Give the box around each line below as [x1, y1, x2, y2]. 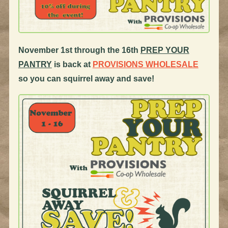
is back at [51, 60, 93, 69]
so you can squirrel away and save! [18, 74, 154, 83]
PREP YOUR [140, 46, 189, 55]
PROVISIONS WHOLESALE [92, 60, 198, 69]
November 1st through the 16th [18, 46, 140, 55]
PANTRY [18, 60, 52, 69]
